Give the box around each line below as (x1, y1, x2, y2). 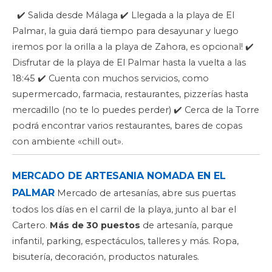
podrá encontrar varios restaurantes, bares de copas (12, 120, 242, 132)
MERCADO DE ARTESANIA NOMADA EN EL (12, 170, 226, 182)
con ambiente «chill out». (12, 136, 128, 148)
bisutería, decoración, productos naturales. (12, 251, 204, 263)
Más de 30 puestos (50, 220, 140, 231)
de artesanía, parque (140, 220, 233, 231)
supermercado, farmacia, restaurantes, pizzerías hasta (12, 89, 248, 100)
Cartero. (12, 220, 50, 231)
